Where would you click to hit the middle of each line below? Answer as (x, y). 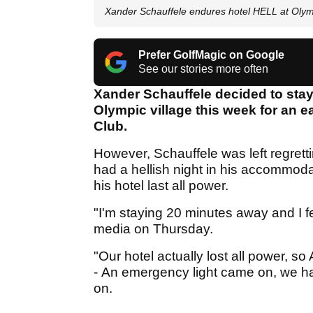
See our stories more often (203, 69)
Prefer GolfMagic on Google (211, 55)
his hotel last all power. (161, 186)
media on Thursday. (153, 229)
